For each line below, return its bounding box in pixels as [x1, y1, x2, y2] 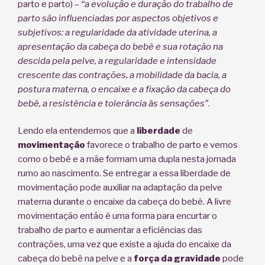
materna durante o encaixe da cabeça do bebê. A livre [18, 196, 231, 208]
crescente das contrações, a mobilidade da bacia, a [18, 69, 227, 80]
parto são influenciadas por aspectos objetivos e [18, 12, 218, 24]
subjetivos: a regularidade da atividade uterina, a [18, 27, 217, 38]
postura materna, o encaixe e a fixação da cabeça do [18, 83, 231, 95]
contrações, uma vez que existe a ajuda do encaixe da [18, 239, 231, 250]
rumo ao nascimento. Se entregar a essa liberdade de [18, 168, 231, 179]
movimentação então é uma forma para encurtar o [18, 211, 217, 222]
